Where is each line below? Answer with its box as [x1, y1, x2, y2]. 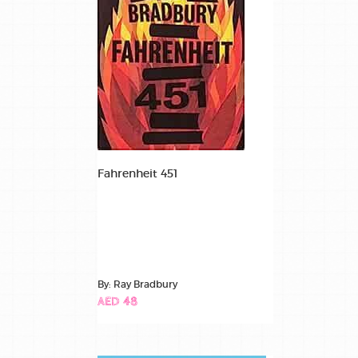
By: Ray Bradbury [97, 277, 177, 290]
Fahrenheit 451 [97, 165, 177, 181]
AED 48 [97, 295, 137, 309]
